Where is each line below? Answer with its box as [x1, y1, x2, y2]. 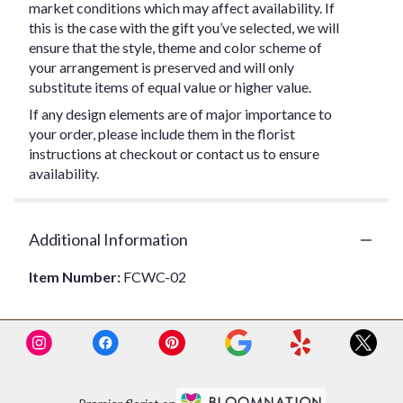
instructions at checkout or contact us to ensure [29, 145, 319, 162]
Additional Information [29, 229, 188, 249]
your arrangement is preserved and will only [29, 58, 294, 76]
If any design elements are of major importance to [29, 105, 332, 122]
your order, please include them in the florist [29, 125, 295, 142]
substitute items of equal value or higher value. [29, 78, 311, 95]
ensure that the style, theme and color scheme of [29, 39, 322, 56]
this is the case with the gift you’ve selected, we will [29, 19, 339, 36]
